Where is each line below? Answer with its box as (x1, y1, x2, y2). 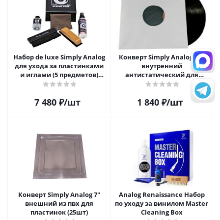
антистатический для (125, 70, 198, 79)
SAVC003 (46, 79, 72, 88)
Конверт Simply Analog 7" (18, 190, 100, 199)
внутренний (141, 61, 182, 70)
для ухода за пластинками (14, 61, 104, 70)
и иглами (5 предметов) (20, 70, 98, 79)
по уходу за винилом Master (115, 199, 208, 208)
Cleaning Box (140, 208, 183, 217)
